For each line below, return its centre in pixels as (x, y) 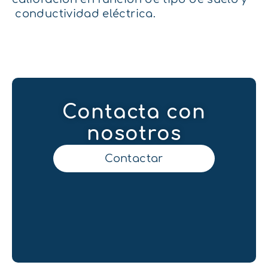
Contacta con (134, 112)
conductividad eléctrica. (84, 14)
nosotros (134, 133)
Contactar (134, 158)
